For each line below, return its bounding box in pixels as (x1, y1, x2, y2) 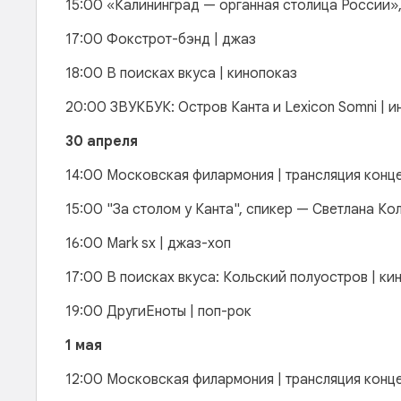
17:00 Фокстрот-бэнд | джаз (65, 30, 256, 48)
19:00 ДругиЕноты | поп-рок (65, 303, 252, 320)
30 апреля (65, 132, 138, 150)
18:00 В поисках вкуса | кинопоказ (65, 64, 301, 82)
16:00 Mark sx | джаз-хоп (65, 235, 231, 252)
